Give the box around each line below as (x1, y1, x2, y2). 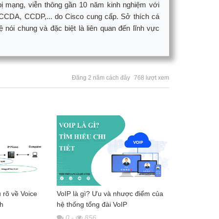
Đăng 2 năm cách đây (71, 74, 130, 81)
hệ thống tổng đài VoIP (56, 200, 127, 209)
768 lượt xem (133, 74, 169, 81)
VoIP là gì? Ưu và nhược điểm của (56, 190, 163, 198)
